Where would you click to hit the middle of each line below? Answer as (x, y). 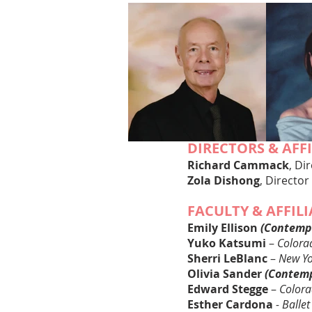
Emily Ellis (215, 228)
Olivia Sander (226, 274)
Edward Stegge (228, 289)
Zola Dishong (224, 180)
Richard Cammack (238, 165)
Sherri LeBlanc (229, 258)
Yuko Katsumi (228, 243)
